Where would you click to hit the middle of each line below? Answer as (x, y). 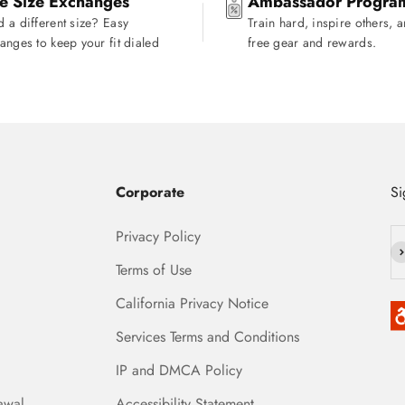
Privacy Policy (158, 236)
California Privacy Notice (192, 303)
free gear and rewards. (312, 42)
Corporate (150, 192)
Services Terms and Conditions (207, 337)
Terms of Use (154, 270)
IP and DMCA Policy (179, 370)
